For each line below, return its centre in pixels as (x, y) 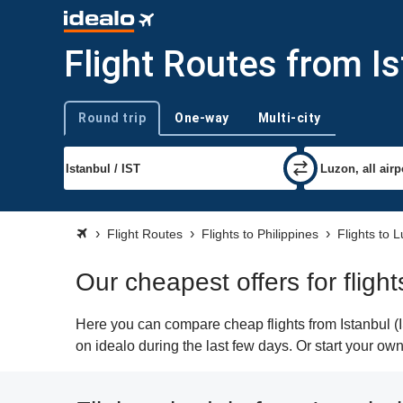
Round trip (112, 118)
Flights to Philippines (260, 234)
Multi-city (289, 118)
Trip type (86, 125)
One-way (202, 118)
